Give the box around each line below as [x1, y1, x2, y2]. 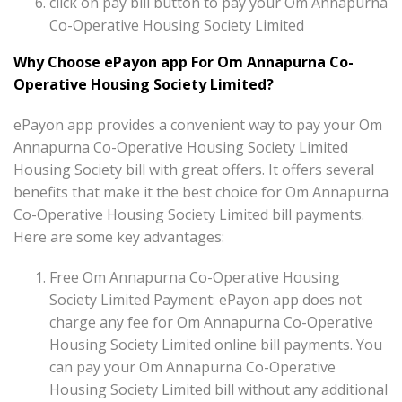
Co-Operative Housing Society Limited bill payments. [13, 205, 364, 225]
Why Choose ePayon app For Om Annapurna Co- [13, 52, 354, 73]
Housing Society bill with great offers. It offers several [13, 160, 374, 180]
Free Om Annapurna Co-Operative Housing [49, 267, 340, 288]
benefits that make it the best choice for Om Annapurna [13, 182, 389, 203]
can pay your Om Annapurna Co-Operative [49, 357, 336, 378]
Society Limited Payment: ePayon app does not [49, 290, 362, 310]
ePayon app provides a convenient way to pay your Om [13, 115, 382, 135]
